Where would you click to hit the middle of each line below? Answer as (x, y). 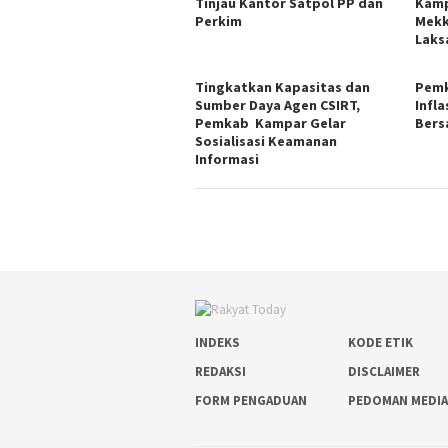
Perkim (218, 20)
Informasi (227, 158)
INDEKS (217, 343)
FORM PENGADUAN (251, 401)
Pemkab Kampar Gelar (270, 122)
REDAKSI (220, 372)
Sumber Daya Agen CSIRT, (277, 104)
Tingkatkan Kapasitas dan (282, 86)
